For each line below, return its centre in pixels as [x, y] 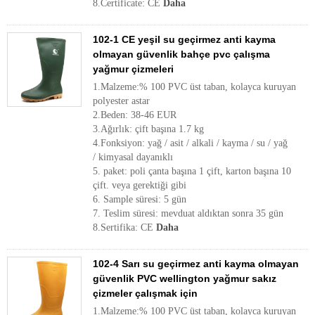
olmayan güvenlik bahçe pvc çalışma [181, 54]
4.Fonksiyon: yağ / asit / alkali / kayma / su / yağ [190, 143]
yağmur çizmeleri [133, 69]
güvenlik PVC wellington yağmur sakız [185, 278]
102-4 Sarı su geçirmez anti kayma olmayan [196, 264]
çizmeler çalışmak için [145, 293]
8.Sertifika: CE [124, 227]
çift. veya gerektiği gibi [140, 185]
